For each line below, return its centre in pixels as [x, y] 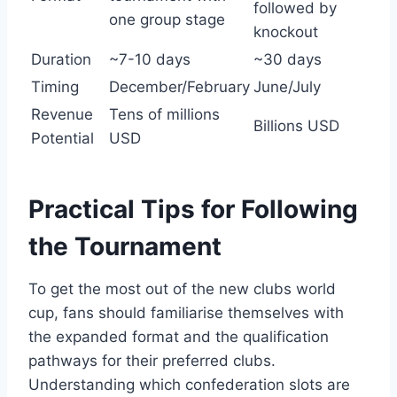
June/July [287, 86]
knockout [286, 31]
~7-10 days [150, 59]
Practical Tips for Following [193, 209]
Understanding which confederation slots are [189, 384]
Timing [55, 86]
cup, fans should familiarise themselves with [186, 312]
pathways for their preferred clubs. [152, 360]
